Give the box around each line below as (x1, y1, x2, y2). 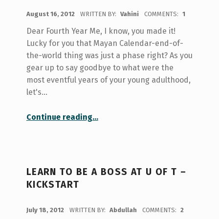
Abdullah (109, 206, 138, 214)
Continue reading (26, 112, 92, 122)
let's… (26, 88, 47, 97)
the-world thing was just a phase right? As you (26, 51, 193, 61)
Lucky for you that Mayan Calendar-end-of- (26, 39, 183, 48)
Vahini (120, 10, 140, 18)
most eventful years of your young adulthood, (26, 75, 191, 85)
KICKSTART (26, 178, 80, 190)
